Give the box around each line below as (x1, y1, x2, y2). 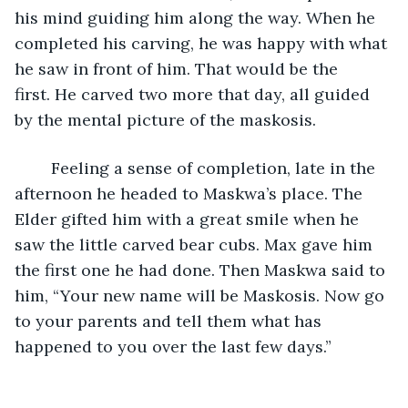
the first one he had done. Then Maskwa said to (15, 259, 390, 280)
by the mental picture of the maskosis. (15, 108, 316, 130)
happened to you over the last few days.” (15, 335, 331, 357)
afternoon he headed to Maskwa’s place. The (15, 182, 367, 204)
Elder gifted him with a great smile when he (15, 208, 363, 229)
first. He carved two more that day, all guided (15, 83, 374, 105)
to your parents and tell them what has (15, 310, 326, 331)
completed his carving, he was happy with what (15, 32, 392, 54)
